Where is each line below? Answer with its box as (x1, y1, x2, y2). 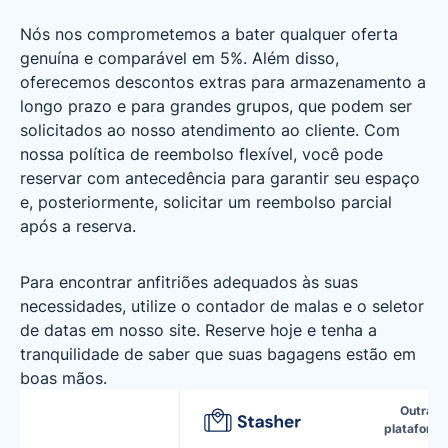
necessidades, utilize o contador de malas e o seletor (20, 296, 424, 316)
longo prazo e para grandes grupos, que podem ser (20, 96, 412, 116)
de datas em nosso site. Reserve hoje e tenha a (20, 320, 377, 340)
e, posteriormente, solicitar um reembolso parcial (20, 192, 392, 212)
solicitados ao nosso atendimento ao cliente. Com (20, 120, 400, 140)
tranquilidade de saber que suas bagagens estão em (20, 344, 416, 364)
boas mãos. (20, 368, 107, 388)
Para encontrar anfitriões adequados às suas (20, 272, 358, 292)
